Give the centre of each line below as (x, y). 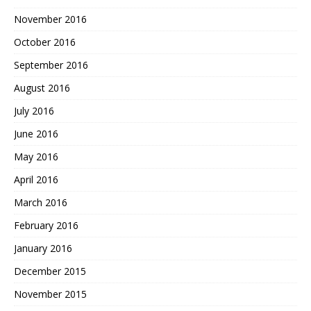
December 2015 (50, 271)
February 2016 (46, 225)
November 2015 (50, 294)
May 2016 (36, 156)
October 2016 (45, 42)
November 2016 (50, 19)
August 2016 (42, 87)
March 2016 (41, 202)
